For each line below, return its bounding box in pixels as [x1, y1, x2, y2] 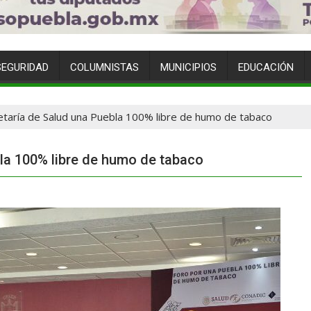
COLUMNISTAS [70, 61, 139, 74]
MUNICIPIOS [160, 61, 217, 74]
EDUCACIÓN [238, 61, 294, 74]
